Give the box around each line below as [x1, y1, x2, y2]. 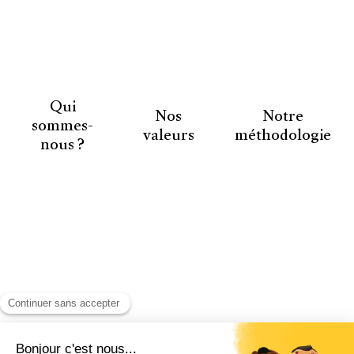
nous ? [40, 125, 85, 168]
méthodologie [235, 115, 331, 159]
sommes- [32, 106, 93, 149]
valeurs [142, 115, 194, 159]
